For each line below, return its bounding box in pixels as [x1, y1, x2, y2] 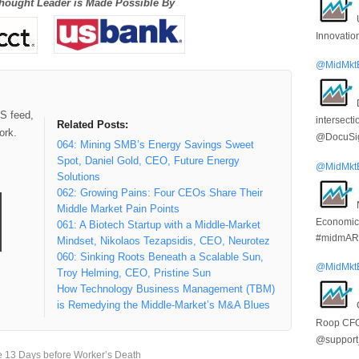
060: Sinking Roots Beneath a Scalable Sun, [56, 251, 264, 264]
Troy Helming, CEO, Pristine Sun [56, 267, 211, 280]
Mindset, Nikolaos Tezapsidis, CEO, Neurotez [56, 235, 270, 248]
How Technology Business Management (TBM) [56, 283, 275, 296]
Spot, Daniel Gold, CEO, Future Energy [56, 155, 240, 167]
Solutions [56, 171, 100, 184]
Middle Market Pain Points [56, 203, 179, 216]
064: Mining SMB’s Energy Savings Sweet [56, 139, 254, 151]
